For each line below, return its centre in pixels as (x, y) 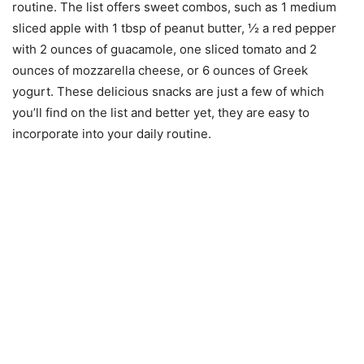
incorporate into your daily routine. (112, 133)
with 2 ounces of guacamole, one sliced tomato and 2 (165, 49)
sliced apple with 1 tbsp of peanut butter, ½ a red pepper (174, 28)
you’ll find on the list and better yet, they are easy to (161, 112)
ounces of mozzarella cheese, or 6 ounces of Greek (160, 70)
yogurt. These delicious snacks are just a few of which (168, 91)
